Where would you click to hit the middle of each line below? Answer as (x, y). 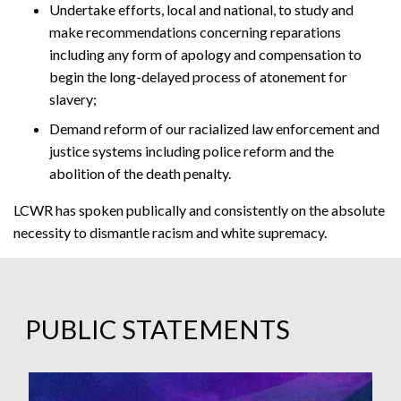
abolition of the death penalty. (140, 174)
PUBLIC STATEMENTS (158, 329)
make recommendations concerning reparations (195, 32)
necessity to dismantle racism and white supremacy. (170, 233)
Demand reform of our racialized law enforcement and (214, 129)
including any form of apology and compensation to (205, 55)
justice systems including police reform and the (192, 151)
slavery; (73, 99)
